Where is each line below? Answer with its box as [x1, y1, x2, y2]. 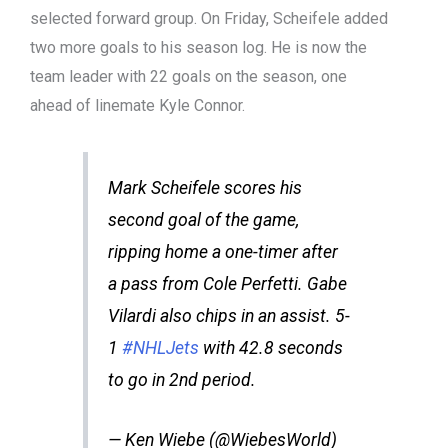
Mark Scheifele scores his [107, 178, 302, 198]
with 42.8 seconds [198, 338, 343, 358]
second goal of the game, [107, 210, 299, 230]
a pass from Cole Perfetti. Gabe [107, 274, 347, 294]
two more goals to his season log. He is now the [30, 38, 367, 57]
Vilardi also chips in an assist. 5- [107, 306, 350, 326]
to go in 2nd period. [107, 370, 256, 390]
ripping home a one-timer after [107, 242, 338, 262]
